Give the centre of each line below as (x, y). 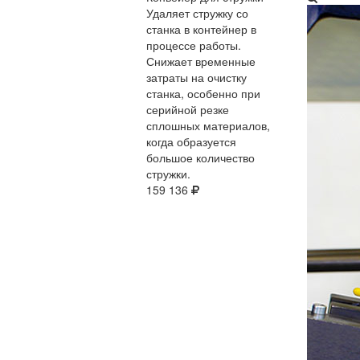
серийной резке (188, 109)
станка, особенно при (203, 93)
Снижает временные (201, 61)
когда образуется (191, 141)
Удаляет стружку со (197, 13)
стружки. (168, 174)
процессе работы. (194, 45)
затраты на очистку (196, 77)
